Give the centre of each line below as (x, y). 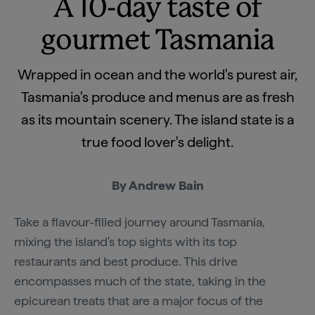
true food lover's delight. (157, 142)
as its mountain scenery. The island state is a (157, 120)
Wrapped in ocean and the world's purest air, (157, 75)
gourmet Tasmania (157, 41)
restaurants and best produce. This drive (126, 261)
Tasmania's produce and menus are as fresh (157, 97)
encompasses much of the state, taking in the (140, 281)
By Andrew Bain (157, 185)
